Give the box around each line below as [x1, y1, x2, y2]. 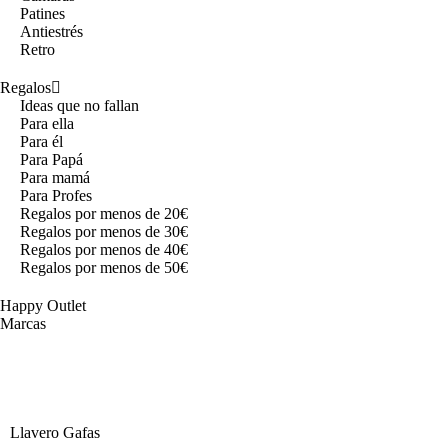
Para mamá [20, 168, 90, 186]
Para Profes [20, 186, 92, 204]
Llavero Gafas [10, 423, 100, 441]
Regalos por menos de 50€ [20, 258, 188, 276]
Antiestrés [20, 22, 83, 40]
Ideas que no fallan [20, 96, 139, 114]
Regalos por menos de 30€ [20, 222, 188, 240]
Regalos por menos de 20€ [20, 204, 188, 222]
